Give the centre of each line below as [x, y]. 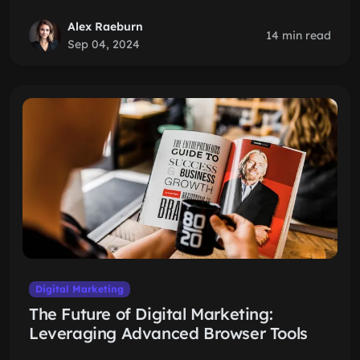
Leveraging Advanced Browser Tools [168, 333]
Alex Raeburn [105, 27]
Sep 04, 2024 [104, 44]
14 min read [299, 35]
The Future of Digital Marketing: [151, 314]
